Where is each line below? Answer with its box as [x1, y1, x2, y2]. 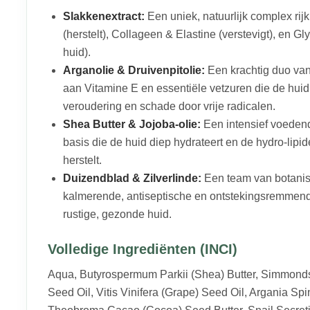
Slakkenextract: [63, 10, 145, 23]
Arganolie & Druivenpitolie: [63, 64, 205, 77]
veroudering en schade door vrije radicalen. [63, 100, 275, 113]
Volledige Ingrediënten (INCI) [48, 241, 237, 257]
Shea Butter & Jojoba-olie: [63, 118, 201, 131]
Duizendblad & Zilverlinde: [63, 172, 201, 185]
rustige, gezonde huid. [63, 208, 172, 221]
